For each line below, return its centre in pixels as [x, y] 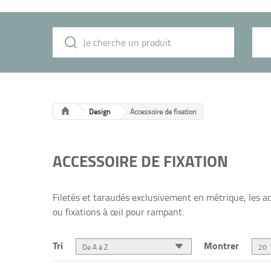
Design [100, 111]
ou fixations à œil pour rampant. [118, 211]
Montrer [221, 245]
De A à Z [95, 247]
